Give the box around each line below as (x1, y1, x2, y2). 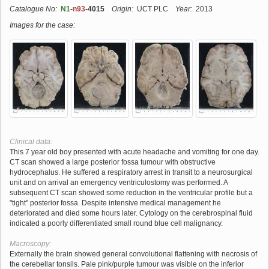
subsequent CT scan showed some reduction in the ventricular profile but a (10, 188, 253, 197)
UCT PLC (133, 4, 168, 13)
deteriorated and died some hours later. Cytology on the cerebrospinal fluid (10, 208, 253, 217)
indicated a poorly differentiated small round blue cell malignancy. (10, 219, 223, 228)
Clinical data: (10, 137, 52, 146)
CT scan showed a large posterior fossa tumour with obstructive (10, 157, 216, 166)
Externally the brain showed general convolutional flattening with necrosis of (10, 249, 257, 258)
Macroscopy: (10, 239, 51, 248)
